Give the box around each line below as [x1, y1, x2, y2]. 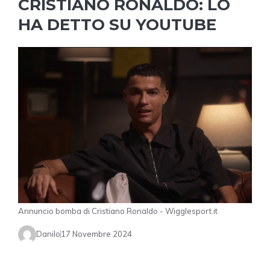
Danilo [36, 229, 60, 239]
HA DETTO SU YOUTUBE [18, 15, 216, 35]
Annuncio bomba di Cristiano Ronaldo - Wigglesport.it [18, 206, 218, 216]
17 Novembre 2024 [61, 229, 132, 239]
